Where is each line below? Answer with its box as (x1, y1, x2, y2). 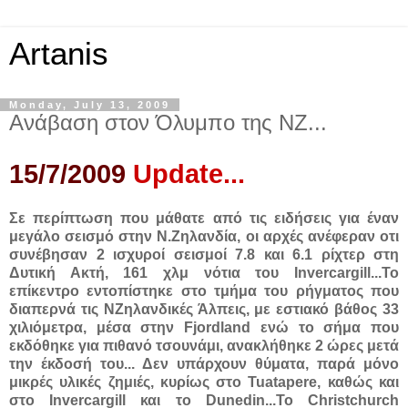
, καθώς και (317, 373, 400, 390)
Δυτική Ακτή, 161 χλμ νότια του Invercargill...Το (9, 264, 399, 280)
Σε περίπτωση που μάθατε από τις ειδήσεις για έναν (9, 209, 399, 226)
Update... (126, 158, 245, 189)
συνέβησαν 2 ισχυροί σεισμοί (9, 246, 235, 262)
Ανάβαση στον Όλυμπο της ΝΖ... (9, 110, 327, 135)
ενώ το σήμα (260, 319, 372, 335)
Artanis (9, 36, 108, 71)
